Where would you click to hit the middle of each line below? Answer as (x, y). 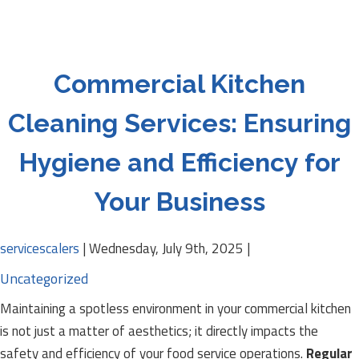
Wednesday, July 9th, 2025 (166, 248)
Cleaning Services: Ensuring (179, 123)
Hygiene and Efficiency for (179, 162)
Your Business (179, 202)
